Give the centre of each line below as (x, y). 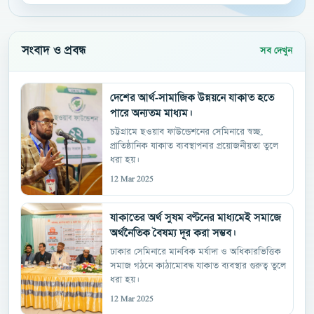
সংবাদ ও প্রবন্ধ (54, 52)
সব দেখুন (276, 51)
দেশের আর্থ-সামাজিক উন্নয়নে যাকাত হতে (192, 98)
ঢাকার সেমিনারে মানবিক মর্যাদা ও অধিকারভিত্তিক (196, 253)
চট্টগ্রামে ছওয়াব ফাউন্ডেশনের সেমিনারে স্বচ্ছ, (186, 133)
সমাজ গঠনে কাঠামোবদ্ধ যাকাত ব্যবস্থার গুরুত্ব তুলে (198, 267)
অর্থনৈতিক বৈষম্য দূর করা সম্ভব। (173, 234)
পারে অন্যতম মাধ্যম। (151, 114)
